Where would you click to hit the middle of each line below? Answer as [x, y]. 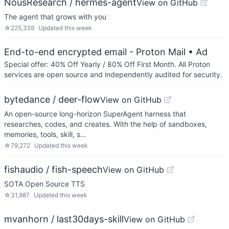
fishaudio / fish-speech [53, 169]
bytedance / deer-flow [52, 99]
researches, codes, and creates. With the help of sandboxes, [106, 124]
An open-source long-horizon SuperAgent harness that [95, 114]
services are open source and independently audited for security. [113, 74]
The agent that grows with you [55, 17]
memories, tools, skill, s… [45, 134]
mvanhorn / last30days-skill [64, 219]
